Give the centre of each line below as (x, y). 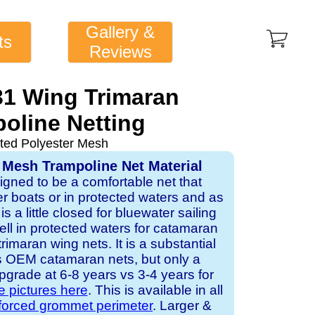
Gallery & (121, 32)
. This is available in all (155, 290)
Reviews (120, 52)
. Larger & (182, 306)
